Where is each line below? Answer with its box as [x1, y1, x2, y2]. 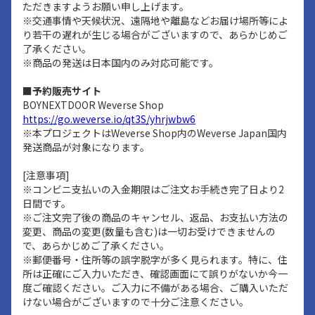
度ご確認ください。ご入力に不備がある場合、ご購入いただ [22, 281, 288, 295]
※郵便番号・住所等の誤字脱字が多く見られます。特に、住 [22, 252, 288, 266]
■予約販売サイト [22, 84, 101, 98]
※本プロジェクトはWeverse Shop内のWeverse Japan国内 [22, 126, 287, 140]
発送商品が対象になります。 [22, 140, 150, 154]
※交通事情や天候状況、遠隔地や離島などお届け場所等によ [22, 13, 288, 27]
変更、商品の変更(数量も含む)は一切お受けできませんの [22, 224, 276, 238]
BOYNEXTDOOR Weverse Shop [22, 98, 164, 112]
